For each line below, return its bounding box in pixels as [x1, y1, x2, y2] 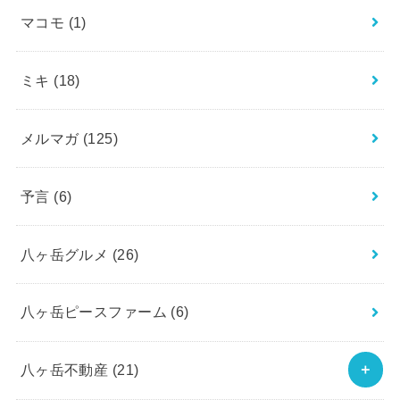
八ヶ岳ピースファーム [20, 304, 171, 321]
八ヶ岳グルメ [20, 246, 112, 262]
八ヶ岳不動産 [20, 362, 112, 379]
